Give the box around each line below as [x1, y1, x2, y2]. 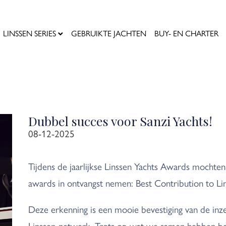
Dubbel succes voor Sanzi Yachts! [28, 112, 212, 130]
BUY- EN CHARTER [154, 27, 218, 39]
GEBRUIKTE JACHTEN [71, 27, 146, 39]
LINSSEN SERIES [3, 27, 56, 39]
